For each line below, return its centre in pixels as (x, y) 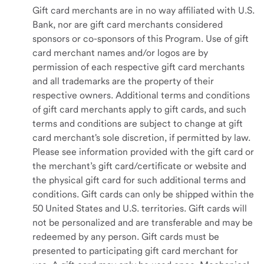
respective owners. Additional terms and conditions (141, 95)
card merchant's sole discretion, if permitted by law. (141, 138)
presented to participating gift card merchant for (135, 251)
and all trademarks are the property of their (123, 81)
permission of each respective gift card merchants (138, 67)
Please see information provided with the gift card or (143, 152)
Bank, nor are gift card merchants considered (128, 24)
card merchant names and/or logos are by (120, 53)
